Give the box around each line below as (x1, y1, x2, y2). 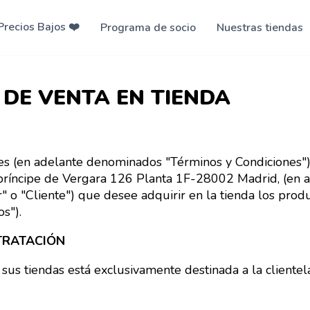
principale (139, 64, 241, 92)
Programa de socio (100, 20, 196, 35)
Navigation (139, 12, 249, 40)
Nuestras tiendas (216, 20, 303, 35)
